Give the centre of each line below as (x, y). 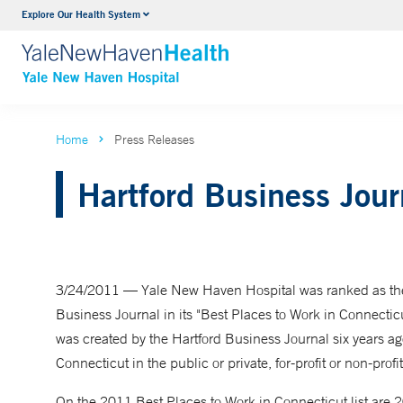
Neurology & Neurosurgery (214, 17)
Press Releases (154, 139)
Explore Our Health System (81, 14)
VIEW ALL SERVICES (201, 52)
